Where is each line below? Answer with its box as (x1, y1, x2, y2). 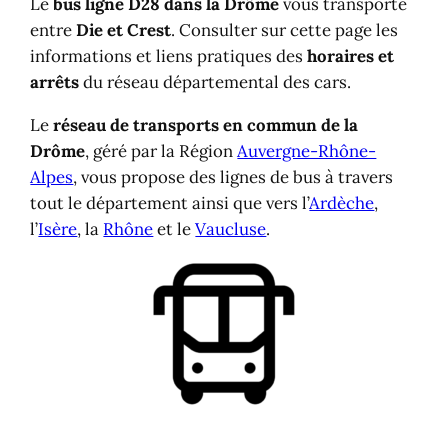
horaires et (307, 44, 395, 67)
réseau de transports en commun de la (53, 113, 359, 136)
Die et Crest (76, 18, 172, 41)
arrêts (30, 70, 80, 93)
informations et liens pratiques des (30, 44, 308, 67)
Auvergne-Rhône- (237, 139, 377, 162)
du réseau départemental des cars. (79, 70, 352, 93)
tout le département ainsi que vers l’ (30, 191, 310, 214)
